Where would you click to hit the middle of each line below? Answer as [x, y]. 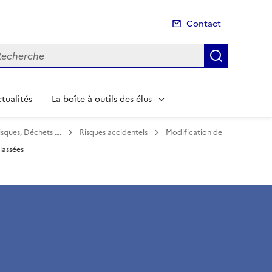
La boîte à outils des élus [102, 99]
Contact [204, 24]
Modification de [194, 132]
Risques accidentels [114, 132]
